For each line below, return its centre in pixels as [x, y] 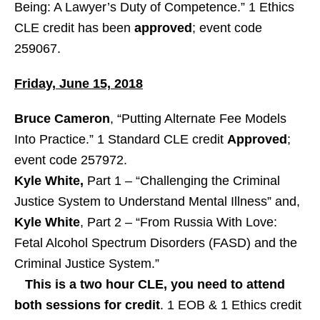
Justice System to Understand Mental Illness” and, [157, 201]
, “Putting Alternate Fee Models [198, 119]
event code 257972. [71, 160]
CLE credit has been [74, 28]
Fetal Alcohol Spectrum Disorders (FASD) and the [156, 243]
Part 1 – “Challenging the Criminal [182, 181]
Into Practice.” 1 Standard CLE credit [121, 139]
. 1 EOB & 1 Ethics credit [231, 305]
